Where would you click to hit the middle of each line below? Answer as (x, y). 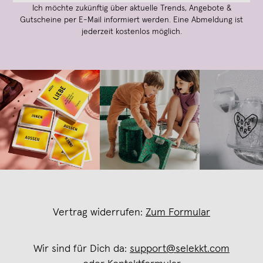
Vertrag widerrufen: (99, 212)
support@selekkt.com (180, 249)
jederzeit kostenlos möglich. (131, 31)
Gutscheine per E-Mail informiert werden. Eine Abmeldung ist (131, 20)
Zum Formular (178, 212)
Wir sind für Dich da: (82, 249)
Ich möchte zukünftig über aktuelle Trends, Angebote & (131, 8)
